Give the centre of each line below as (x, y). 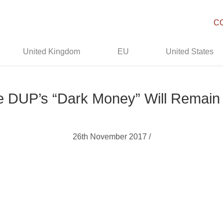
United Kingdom (52, 52)
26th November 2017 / (111, 137)
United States (190, 52)
